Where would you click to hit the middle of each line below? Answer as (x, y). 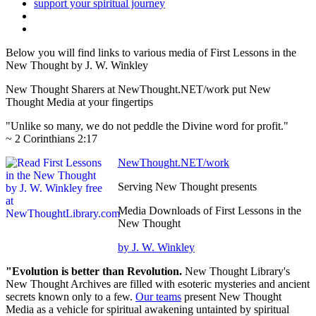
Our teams (158, 297)
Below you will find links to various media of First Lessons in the (151, 53)
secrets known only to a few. (71, 297)
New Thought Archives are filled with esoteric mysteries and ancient (158, 284)
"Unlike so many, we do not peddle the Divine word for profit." (147, 126)
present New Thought (231, 297)
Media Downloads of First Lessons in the (209, 211)
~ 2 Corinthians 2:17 (51, 139)
